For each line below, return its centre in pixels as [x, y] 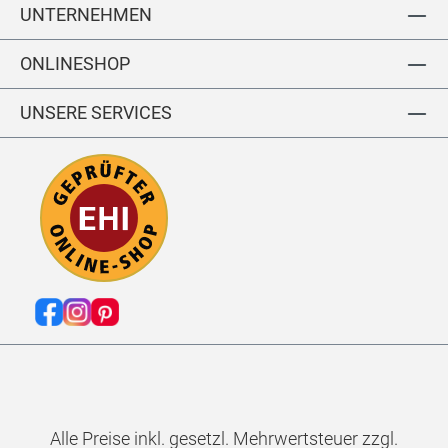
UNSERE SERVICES [96, 113]
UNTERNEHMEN [86, 15]
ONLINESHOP [75, 64]
